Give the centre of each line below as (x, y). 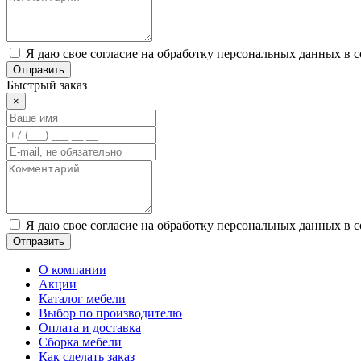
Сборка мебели (80, 342)
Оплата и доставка (90, 327)
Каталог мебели (82, 298)
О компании (73, 269)
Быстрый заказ (47, 85)
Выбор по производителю (110, 313)
